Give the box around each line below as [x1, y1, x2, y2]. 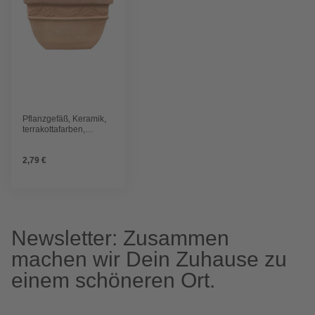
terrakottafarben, [22, 124, 85, 135]
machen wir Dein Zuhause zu [11, 247, 287, 271]
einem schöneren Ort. [11, 269, 215, 292]
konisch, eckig [22, 135, 77, 146]
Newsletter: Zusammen [11, 226, 229, 250]
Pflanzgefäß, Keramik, [22, 114, 106, 124]
